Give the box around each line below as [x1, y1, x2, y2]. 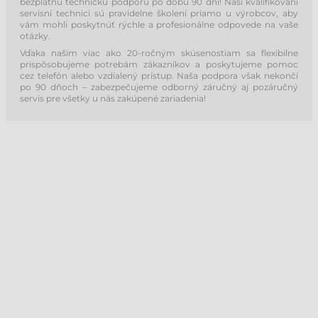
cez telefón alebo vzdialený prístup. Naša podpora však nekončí [20, 70, 298, 81]
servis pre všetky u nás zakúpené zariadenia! [20, 92, 206, 104]
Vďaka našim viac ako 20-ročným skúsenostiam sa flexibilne [20, 47, 298, 58]
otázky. [20, 30, 50, 41]
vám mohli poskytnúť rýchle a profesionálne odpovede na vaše [20, 18, 298, 30]
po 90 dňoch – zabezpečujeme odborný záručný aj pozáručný [20, 81, 298, 92]
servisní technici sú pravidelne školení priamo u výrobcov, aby [20, 7, 298, 18]
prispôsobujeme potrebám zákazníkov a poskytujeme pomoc [20, 58, 298, 70]
